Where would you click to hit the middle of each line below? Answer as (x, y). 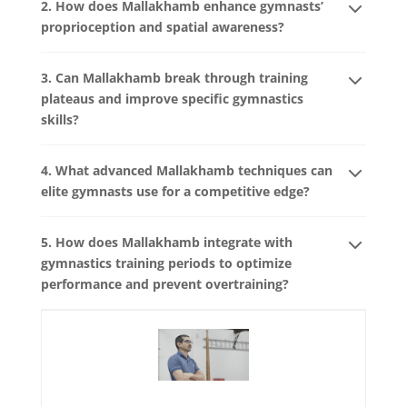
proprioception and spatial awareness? (162, 27)
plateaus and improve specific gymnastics (172, 99)
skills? (60, 120)
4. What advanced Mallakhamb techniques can (186, 171)
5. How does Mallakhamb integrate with (166, 243)
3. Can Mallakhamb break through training (174, 78)
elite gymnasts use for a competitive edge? (175, 192)
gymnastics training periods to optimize (166, 263)
